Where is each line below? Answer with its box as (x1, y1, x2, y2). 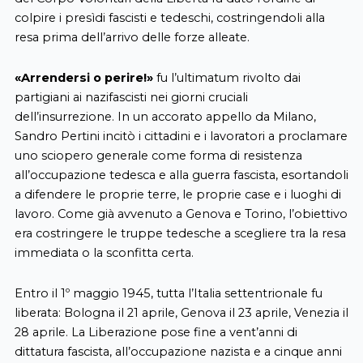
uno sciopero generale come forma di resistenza (14, 148, 302, 163)
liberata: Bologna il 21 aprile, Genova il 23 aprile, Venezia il (14, 305, 348, 320)
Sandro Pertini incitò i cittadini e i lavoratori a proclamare (14, 129, 348, 143)
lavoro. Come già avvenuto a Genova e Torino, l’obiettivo (14, 207, 348, 221)
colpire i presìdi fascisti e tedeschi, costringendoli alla (14, 11, 325, 26)
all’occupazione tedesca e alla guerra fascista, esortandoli (14, 168, 348, 182)
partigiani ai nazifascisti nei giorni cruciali (14, 90, 248, 105)
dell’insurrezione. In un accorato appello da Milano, (14, 109, 316, 124)
